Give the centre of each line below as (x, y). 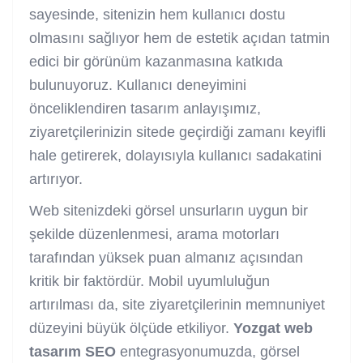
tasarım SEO (73, 351)
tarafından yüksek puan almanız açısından (166, 257)
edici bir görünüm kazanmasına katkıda (156, 61)
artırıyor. (56, 179)
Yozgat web (273, 328)
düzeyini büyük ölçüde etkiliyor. (131, 328)
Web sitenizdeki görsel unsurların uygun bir (169, 210)
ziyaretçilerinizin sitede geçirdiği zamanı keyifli (177, 132)
